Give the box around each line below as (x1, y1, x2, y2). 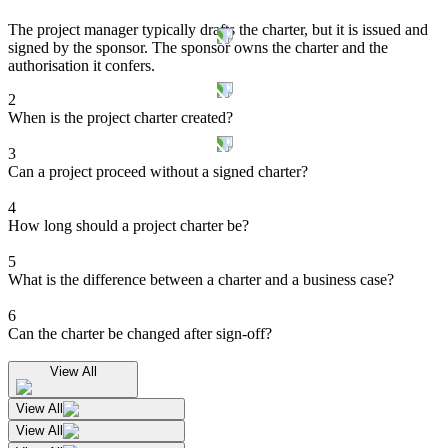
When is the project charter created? (8, 108, 233, 126)
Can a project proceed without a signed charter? (8, 162, 308, 180)
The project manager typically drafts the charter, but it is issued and (8, 20, 428, 38)
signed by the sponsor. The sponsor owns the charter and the (8, 38, 388, 56)
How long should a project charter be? (8, 216, 249, 234)
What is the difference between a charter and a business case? (8, 270, 394, 288)
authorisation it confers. (8, 56, 155, 74)
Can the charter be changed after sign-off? (8, 324, 272, 342)
